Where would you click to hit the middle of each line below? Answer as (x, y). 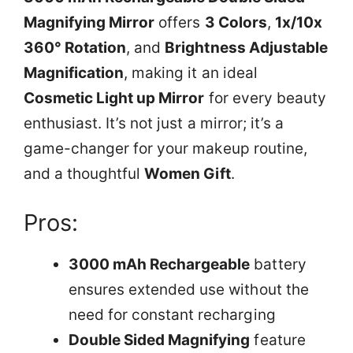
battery (278, 264)
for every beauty (265, 98)
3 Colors (236, 22)
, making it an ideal (191, 73)
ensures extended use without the (189, 289)
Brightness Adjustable (246, 48)
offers (180, 22)
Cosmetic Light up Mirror (114, 98)
